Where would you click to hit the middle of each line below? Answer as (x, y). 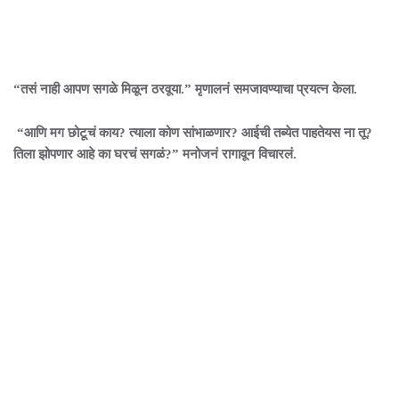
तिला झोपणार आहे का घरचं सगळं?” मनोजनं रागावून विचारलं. (157, 154)
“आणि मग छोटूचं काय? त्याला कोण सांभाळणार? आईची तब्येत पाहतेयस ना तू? (193, 133)
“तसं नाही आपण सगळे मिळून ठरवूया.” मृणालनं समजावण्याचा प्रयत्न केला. (185, 89)
